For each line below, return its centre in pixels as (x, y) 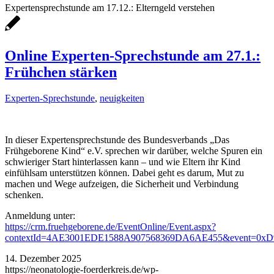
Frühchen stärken (61, 72)
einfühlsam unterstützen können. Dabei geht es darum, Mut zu (124, 172)
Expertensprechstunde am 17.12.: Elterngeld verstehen (110, 7)
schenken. (24, 194)
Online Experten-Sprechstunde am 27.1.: (133, 55)
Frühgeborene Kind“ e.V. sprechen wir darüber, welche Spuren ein (134, 150)
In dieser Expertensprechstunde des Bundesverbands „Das (117, 139)
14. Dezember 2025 (43, 258)
